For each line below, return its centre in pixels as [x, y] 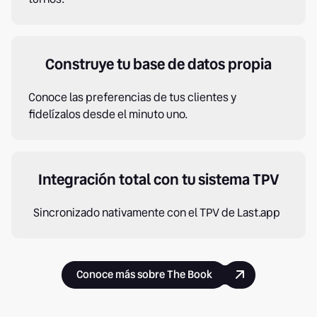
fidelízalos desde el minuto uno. [108, 114]
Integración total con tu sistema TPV [158, 179]
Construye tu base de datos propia [158, 64]
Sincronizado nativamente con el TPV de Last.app [158, 212]
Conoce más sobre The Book [144, 274]
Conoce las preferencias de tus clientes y [132, 97]
